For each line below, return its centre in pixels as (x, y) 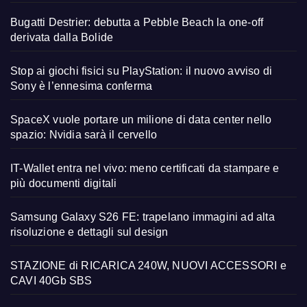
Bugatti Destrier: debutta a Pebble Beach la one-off (137, 22)
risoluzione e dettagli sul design (89, 232)
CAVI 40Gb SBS (51, 280)
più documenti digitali (64, 183)
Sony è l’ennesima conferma (82, 86)
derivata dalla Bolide (62, 37)
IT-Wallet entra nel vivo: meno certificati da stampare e (145, 168)
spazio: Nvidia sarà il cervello (84, 134)
